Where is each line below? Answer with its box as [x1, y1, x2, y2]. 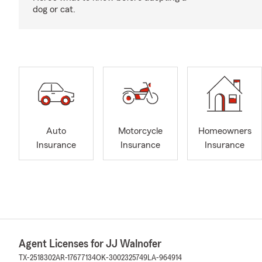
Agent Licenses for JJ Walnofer [19, 238, 161, 250]
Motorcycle [118, 126, 163, 136]
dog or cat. [33, 5, 75, 14]
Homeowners [198, 126, 251, 136]
